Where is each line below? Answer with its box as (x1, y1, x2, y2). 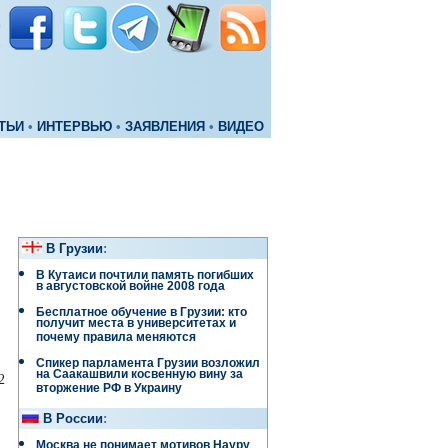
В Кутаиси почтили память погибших (36, 268, 254, 282)
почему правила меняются (36, 330, 196, 349)
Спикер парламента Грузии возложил (36, 356, 260, 370)
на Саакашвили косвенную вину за (36, 367, 243, 386)
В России (43, 412, 103, 426)
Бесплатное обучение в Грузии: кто (36, 305, 247, 319)
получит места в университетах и (36, 316, 236, 335)
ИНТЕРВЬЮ (37, 120, 112, 134)
